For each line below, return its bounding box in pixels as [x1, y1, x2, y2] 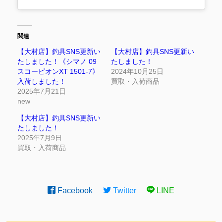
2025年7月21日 [17, 87, 66, 95]
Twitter [111, 186, 136, 195]
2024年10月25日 [111, 67, 164, 75]
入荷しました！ [17, 77, 66, 85]
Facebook [55, 186, 93, 195]
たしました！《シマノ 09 [17, 57, 97, 65]
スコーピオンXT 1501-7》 [17, 67, 99, 75]
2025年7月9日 [17, 133, 62, 142]
